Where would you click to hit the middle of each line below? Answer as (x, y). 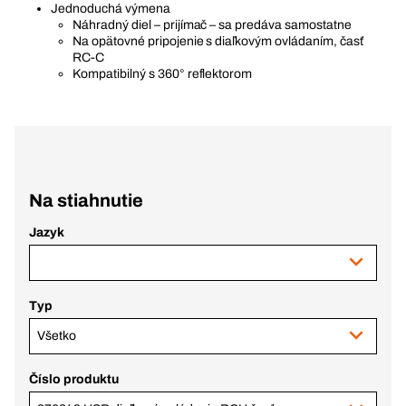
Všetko (57, 336)
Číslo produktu (74, 379)
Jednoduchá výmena (111, 9)
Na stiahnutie (86, 200)
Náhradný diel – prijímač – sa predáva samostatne (212, 25)
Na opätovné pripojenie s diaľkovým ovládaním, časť (218, 41)
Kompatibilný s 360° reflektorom (163, 74)
